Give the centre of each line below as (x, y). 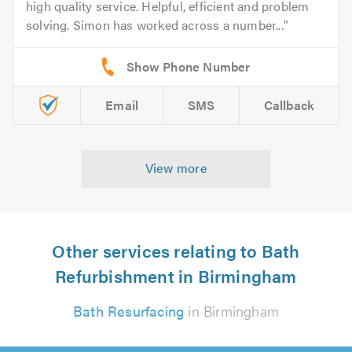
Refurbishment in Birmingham (176, 275)
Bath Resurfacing (128, 310)
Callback (289, 104)
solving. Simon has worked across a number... (155, 24)
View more (176, 167)
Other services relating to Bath (176, 250)
